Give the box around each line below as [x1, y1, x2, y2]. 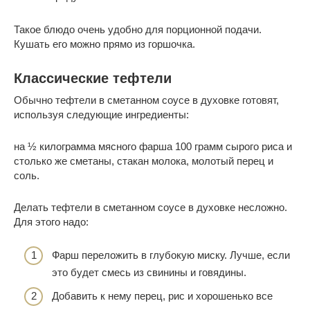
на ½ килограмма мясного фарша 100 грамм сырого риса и [14, 140, 292, 152]
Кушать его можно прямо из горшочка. [14, 37, 195, 50]
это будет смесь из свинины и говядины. [52, 266, 246, 279]
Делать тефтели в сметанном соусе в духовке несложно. [14, 201, 287, 213]
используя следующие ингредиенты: [14, 108, 189, 120]
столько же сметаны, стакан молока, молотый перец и [14, 154, 273, 167]
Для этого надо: [14, 215, 89, 228]
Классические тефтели [14, 71, 172, 86]
